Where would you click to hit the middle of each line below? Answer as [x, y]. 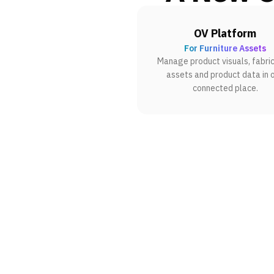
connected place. [225, 88]
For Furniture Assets [225, 48]
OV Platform [225, 33]
